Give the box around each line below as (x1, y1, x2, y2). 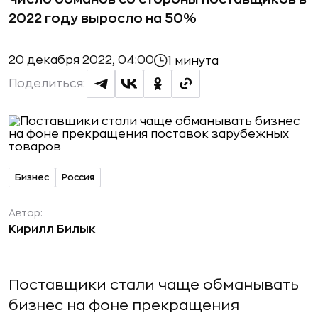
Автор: (9, 208, 43, 218)
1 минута (168, 55, 219, 67)
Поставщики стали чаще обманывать (9, 278, 299, 292)
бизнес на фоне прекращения (9, 298, 239, 313)
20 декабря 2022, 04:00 (9, 55, 154, 66)
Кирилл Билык (9, 224, 96, 235)
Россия (62, 172, 94, 182)
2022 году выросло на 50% (9, 12, 197, 25)
